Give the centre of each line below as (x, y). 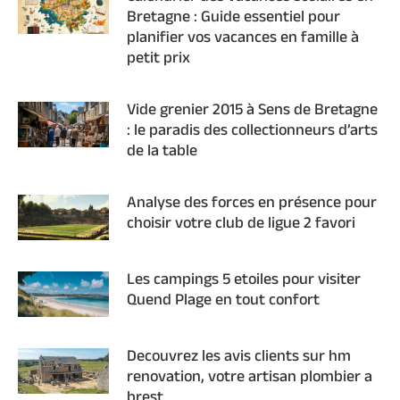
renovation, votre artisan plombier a (250, 378)
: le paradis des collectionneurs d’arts (252, 132)
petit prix (158, 59)
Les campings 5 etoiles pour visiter (244, 281)
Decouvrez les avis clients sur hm (239, 358)
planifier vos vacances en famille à (243, 39)
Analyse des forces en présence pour (252, 204)
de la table (162, 152)
